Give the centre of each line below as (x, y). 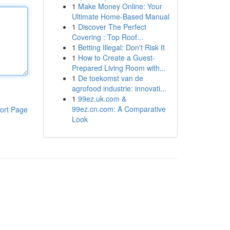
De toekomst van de (110, 78)
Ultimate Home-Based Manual (120, 16)
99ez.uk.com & (102, 99)
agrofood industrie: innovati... (119, 88)
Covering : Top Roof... (107, 37)
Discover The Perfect (112, 27)
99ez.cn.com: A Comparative (119, 109)
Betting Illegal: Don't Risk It (121, 47)
